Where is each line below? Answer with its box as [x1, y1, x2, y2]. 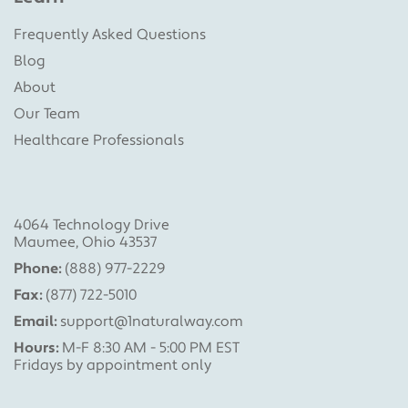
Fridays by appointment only [14, 355, 211, 374]
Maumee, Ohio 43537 [14, 232, 157, 251]
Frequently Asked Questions [14, 25, 206, 44]
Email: [14, 311, 56, 331]
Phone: [14, 259, 61, 278]
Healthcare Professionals [14, 130, 184, 149]
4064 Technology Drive [14, 215, 169, 234]
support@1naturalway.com [60, 311, 243, 331]
